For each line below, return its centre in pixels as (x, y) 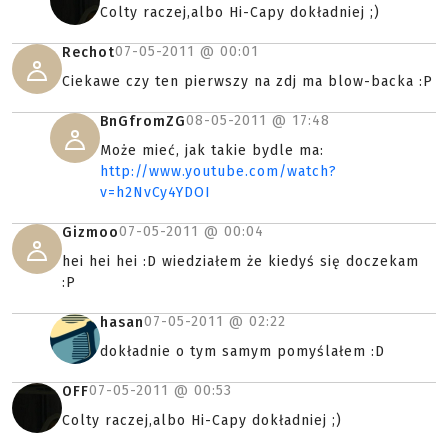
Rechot (88, 53)
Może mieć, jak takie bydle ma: (212, 151)
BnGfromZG (143, 122)
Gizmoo (90, 233)
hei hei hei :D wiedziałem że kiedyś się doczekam (240, 262)
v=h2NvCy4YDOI (155, 193)
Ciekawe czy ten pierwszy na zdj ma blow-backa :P (247, 82)
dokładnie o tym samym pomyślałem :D (242, 352)
